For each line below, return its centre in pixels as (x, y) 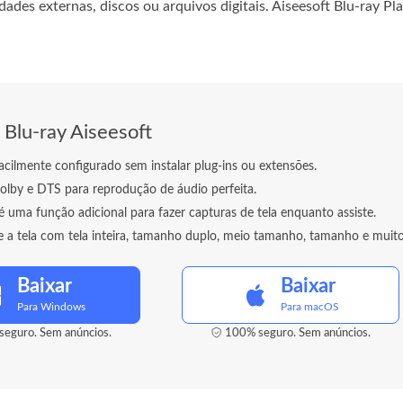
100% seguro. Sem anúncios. (297, 333)
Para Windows (51, 307)
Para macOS (310, 307)
